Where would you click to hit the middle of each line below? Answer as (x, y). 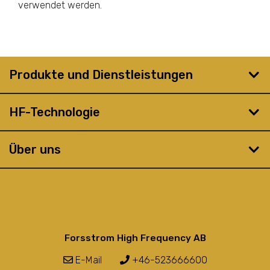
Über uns (35, 149)
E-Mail (88, 260)
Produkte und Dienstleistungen (101, 75)
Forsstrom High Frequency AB (135, 238)
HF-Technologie (55, 112)
